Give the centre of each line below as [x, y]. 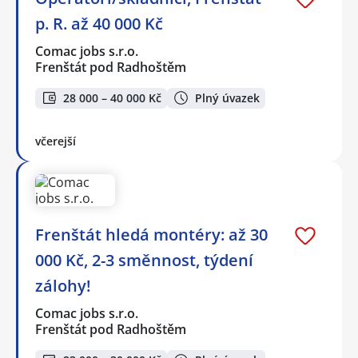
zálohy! [63, 286]
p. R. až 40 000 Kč [99, 23]
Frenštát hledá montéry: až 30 [151, 235]
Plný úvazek [227, 97]
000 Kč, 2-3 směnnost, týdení [144, 261]
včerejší [56, 141]
